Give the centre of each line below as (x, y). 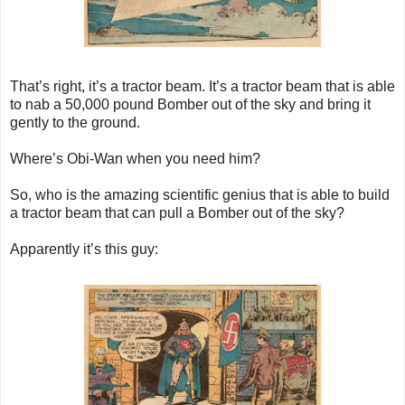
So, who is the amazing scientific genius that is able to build (200, 195)
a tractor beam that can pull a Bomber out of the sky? (177, 213)
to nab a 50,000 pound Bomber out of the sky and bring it (190, 105)
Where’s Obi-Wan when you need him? (135, 159)
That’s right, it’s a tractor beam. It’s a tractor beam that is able (202, 87)
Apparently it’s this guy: (84, 250)
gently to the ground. (75, 123)
